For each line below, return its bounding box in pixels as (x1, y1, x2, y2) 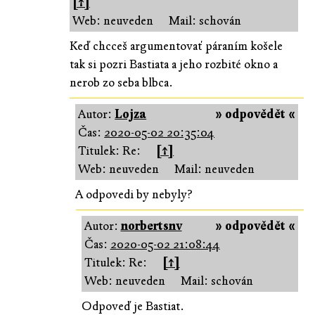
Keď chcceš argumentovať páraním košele (69, 38, 283, 53)
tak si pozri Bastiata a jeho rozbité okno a (69, 56, 278, 72)
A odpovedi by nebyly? (75, 186, 193, 202)
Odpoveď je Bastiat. (81, 298, 184, 314)
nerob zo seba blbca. (69, 75, 173, 90)
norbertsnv (120, 218, 182, 233)
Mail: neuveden (174, 161, 255, 176)
